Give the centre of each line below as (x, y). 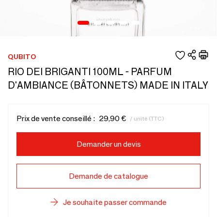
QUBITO (22, 56)
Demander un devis (108, 144)
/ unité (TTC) (147, 118)
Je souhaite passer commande (115, 202)
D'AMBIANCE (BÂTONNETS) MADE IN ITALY (108, 85)
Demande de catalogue (108, 176)
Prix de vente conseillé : (56, 118)
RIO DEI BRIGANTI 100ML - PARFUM (90, 72)
